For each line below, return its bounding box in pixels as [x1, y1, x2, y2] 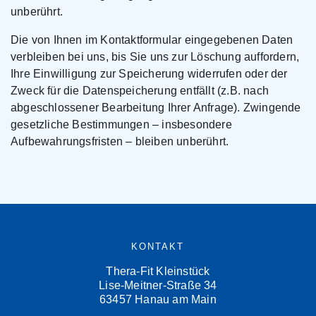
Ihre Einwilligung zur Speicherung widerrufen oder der [11, 68, 288, 80]
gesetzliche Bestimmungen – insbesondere [11, 119, 232, 130]
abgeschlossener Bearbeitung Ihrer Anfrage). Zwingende [11, 102, 301, 114]
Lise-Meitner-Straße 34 [99, 279, 217, 291]
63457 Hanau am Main [99, 293, 217, 305]
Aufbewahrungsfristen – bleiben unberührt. [11, 135, 229, 147]
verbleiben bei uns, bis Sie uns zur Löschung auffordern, [11, 51, 300, 63]
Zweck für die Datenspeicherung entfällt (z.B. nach [11, 85, 269, 97]
